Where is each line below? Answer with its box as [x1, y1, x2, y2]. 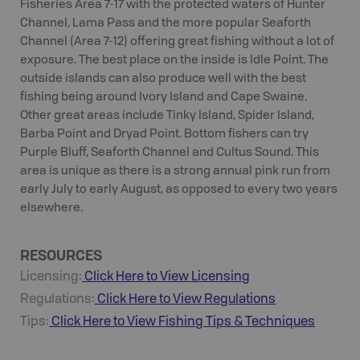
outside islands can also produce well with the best [20, 72, 306, 85]
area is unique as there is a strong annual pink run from [20, 165, 330, 178]
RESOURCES [20, 244, 102, 264]
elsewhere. [20, 202, 83, 215]
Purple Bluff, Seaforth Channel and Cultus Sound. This [20, 146, 319, 159]
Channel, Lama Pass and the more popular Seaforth [20, 17, 311, 30]
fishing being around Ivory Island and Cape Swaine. [20, 91, 307, 104]
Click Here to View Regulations [95, 292, 276, 306]
